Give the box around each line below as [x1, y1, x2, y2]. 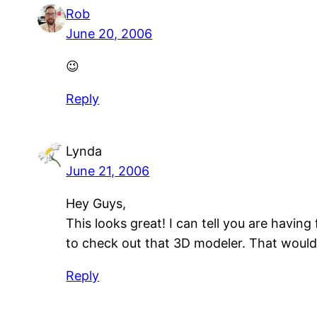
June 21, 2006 [66, 163, 150, 178]
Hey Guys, [66, 195, 127, 211]
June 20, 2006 [66, 26, 153, 42]
